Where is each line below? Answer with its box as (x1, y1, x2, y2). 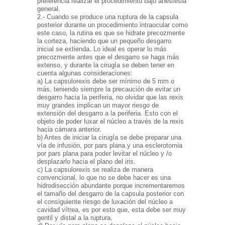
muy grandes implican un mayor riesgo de (37, 101, 159, 109)
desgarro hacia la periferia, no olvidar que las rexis (37, 93, 183, 101)
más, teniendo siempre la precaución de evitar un (37, 85, 180, 93)
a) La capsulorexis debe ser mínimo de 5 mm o (37, 77, 174, 85)
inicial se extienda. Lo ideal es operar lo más (37, 45, 167, 53)
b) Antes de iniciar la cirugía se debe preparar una (37, 134, 181, 142)
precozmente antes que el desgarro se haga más (37, 53, 179, 61)
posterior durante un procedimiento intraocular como (37, 21, 188, 29)
